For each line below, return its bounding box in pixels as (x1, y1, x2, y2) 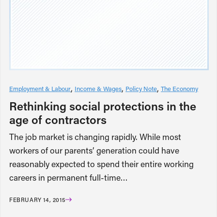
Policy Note (125, 84, 157, 93)
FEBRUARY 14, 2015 (9, 195, 66, 203)
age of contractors (9, 111, 107, 127)
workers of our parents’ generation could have (9, 144, 179, 156)
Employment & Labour (9, 84, 71, 93)
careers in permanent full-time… (9, 171, 128, 183)
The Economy (161, 84, 198, 93)
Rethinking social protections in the (9, 98, 196, 113)
